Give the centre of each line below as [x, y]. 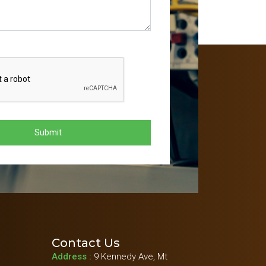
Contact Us [86, 243]
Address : [73, 256]
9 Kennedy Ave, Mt [131, 256]
